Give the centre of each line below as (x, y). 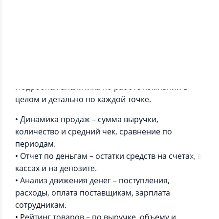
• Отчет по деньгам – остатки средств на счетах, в (109, 156)
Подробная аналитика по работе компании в (101, 87)
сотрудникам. (41, 205)
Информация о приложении (80, 69)
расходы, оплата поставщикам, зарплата (93, 193)
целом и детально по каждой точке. (83, 99)
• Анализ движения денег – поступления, (92, 181)
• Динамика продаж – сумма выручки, (87, 120)
